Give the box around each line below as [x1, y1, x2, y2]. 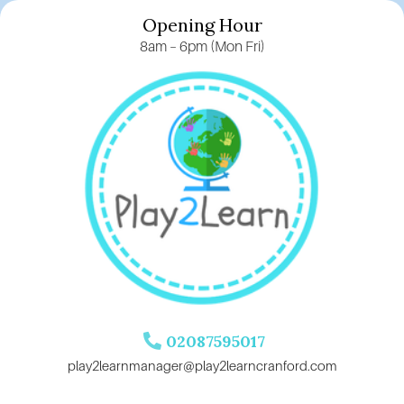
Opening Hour [142, 14, 262, 36]
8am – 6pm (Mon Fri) [139, 37, 265, 55]
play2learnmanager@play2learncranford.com [67, 356, 337, 373]
